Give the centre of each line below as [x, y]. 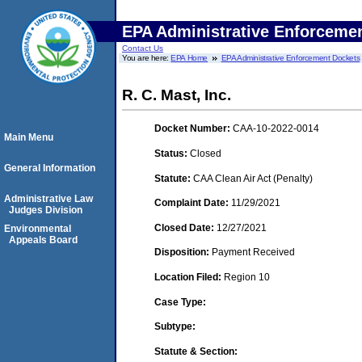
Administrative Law [48, 199]
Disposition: [183, 253]
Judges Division [46, 210]
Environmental [38, 229]
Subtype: [175, 327]
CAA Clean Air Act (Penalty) [253, 178]
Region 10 [247, 277]
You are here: [147, 58]
